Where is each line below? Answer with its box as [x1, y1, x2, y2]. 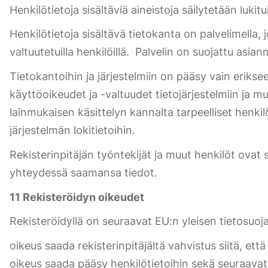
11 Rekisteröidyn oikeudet [10, 190, 144, 203]
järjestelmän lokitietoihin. [10, 124, 135, 137]
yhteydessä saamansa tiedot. [10, 166, 157, 179]
